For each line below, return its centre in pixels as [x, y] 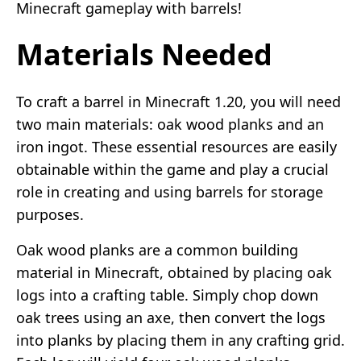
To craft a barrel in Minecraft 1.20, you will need [178, 101]
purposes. [50, 214]
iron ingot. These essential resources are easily [176, 146]
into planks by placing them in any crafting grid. [180, 340]
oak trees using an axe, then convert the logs [171, 317]
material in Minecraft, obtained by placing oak [174, 272]
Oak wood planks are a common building [157, 249]
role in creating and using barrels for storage [170, 191]
